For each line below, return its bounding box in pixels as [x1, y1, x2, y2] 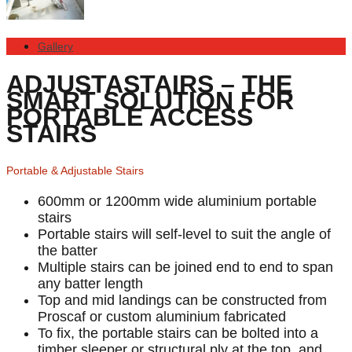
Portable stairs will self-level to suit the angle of [38, 226, 331, 243]
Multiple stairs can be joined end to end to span [38, 259, 333, 276]
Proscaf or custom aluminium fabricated [38, 309, 286, 325]
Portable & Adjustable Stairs [6, 164, 144, 178]
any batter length [38, 276, 143, 292]
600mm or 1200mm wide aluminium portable [38, 193, 317, 210]
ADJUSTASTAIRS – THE [6, 69, 292, 98]
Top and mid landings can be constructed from [38, 292, 327, 309]
